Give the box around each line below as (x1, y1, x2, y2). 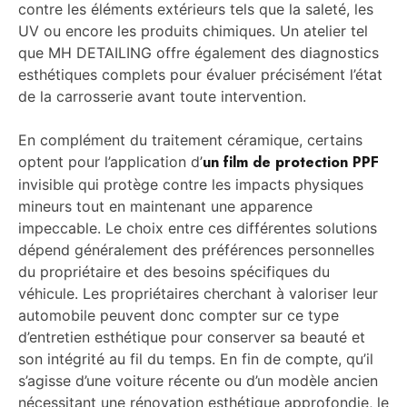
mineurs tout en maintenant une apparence (18, 197, 313, 216)
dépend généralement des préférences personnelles (18, 241, 374, 260)
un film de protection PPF (203, 152, 379, 174)
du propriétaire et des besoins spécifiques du (18, 263, 330, 282)
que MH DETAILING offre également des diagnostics (18, 44, 379, 63)
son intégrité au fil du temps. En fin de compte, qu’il (18, 350, 373, 369)
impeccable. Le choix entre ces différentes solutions (18, 219, 377, 238)
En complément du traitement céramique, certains (18, 131, 362, 150)
